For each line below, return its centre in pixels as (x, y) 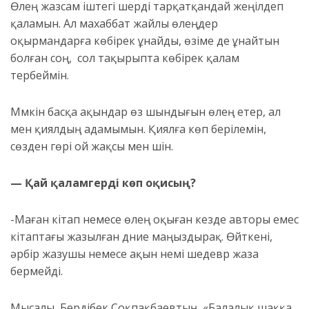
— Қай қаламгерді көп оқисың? (103, 183)
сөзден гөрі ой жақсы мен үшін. (92, 147)
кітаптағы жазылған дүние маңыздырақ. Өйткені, (141, 237)
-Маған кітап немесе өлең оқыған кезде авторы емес (154, 220)
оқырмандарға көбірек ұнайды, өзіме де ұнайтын (145, 41)
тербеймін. (40, 76)
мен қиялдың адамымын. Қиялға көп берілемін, (138, 129)
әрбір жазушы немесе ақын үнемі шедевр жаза (134, 254)
